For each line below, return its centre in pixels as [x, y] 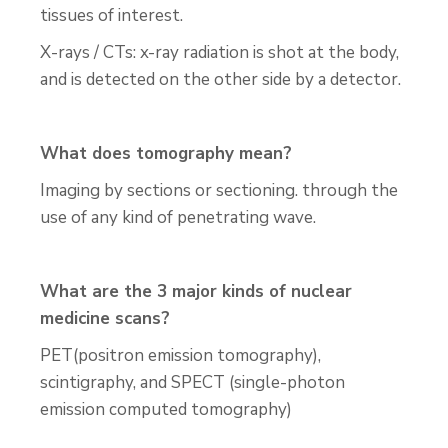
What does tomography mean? [166, 153]
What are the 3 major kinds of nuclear [196, 291]
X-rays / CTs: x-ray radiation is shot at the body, [219, 52]
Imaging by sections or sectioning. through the [219, 190]
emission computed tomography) [166, 409]
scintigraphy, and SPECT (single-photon [192, 382]
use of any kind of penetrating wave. [178, 217]
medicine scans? [105, 318]
